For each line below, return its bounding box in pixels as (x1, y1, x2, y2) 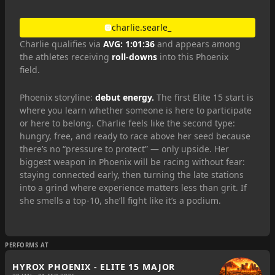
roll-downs (112, 51, 157, 63)
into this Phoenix (157, 51, 228, 63)
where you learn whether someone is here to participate (20, 104, 252, 116)
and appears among (155, 38, 241, 50)
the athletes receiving (20, 51, 112, 63)
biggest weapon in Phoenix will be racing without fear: (20, 156, 245, 168)
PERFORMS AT (5, 241, 49, 249)
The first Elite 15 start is (154, 91, 254, 103)
